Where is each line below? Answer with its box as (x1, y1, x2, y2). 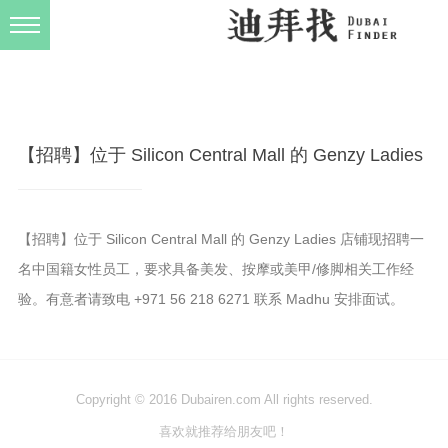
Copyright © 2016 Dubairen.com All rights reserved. (75, 392, 373, 408)
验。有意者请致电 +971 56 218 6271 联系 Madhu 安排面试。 (17, 291, 404, 308)
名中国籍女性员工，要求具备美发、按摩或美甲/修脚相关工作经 (17, 261, 414, 278)
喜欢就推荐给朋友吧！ (159, 424, 289, 440)
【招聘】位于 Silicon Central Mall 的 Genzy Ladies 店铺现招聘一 (17, 231, 424, 248)
